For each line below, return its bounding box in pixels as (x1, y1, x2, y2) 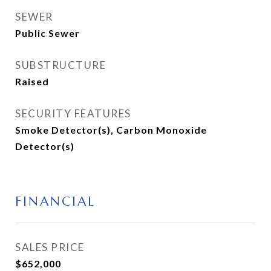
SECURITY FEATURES (15, 107, 131, 120)
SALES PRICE (15, 241, 85, 253)
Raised (15, 76, 49, 87)
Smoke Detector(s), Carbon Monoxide (15, 124, 207, 135)
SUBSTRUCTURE (15, 59, 106, 71)
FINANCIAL (15, 194, 96, 209)
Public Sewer (15, 27, 80, 39)
